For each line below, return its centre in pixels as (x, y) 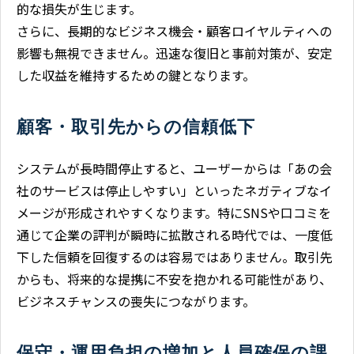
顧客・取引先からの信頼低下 (136, 126)
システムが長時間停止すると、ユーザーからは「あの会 (174, 168)
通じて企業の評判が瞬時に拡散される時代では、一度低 (175, 234)
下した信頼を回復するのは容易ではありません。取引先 (175, 256)
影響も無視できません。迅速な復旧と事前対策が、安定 (175, 53)
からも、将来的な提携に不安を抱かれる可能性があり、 (174, 279)
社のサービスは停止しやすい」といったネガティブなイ (174, 190)
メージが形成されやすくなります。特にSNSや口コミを (174, 212)
